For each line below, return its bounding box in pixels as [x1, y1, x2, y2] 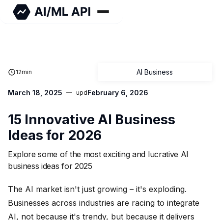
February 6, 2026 [87, 88, 148, 97]
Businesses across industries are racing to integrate [8, 197, 199, 208]
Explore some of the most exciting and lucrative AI [8, 149, 189, 159]
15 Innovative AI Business [8, 111, 175, 128]
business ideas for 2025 [8, 161, 92, 171]
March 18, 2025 [8, 88, 62, 97]
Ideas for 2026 [8, 127, 102, 143]
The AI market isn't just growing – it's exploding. [8, 184, 187, 194]
